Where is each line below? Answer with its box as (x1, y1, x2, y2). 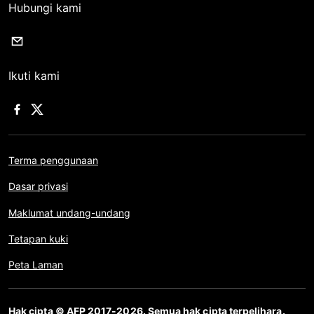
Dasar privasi (8, 180, 68, 193)
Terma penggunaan (8, 154, 98, 167)
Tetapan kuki (8, 232, 68, 245)
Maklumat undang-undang (8, 206, 130, 219)
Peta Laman (8, 259, 63, 271)
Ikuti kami (8, 69, 60, 83)
